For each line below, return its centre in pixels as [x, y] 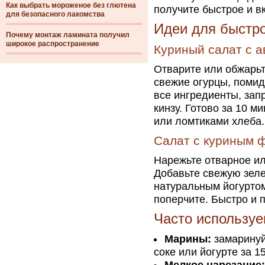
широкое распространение [53, 44]
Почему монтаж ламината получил [68, 35]
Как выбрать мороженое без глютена [71, 5]
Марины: [188, 239]
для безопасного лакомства [55, 14]
